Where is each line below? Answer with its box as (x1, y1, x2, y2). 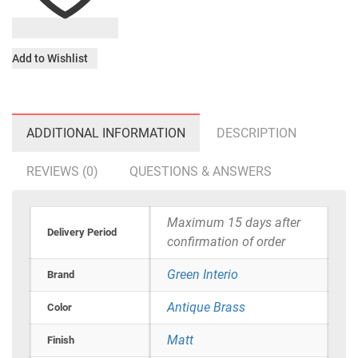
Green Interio (167, 267, 238, 283)
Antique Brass (167, 300, 245, 316)
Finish (47, 334, 74, 347)
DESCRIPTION (217, 125, 296, 141)
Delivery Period (47, 226, 117, 239)
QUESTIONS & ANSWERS (129, 164, 272, 180)
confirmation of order (167, 234, 285, 250)
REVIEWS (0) (26, 164, 98, 180)
